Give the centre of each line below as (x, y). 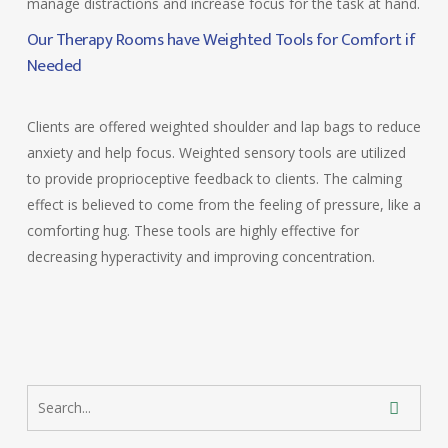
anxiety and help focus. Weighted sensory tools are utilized (216, 152)
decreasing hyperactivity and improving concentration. (200, 256)
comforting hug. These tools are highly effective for (192, 230)
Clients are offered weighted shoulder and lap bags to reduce (223, 126)
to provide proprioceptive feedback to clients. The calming (214, 178)
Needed (54, 66)
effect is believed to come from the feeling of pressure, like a (223, 204)
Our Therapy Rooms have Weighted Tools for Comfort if (221, 40)
